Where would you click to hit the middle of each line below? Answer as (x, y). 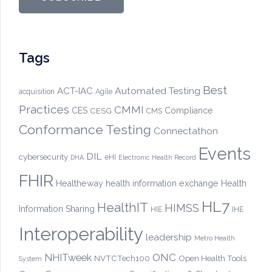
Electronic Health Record (157, 157)
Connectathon (186, 131)
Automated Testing (158, 91)
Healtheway (80, 183)
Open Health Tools (212, 258)
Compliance (189, 110)
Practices (44, 109)
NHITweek (68, 258)
